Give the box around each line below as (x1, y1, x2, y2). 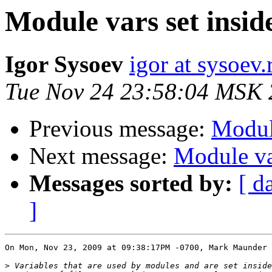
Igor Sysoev (5, 51, 123, 78)
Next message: (29, 143, 174, 169)
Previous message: (29, 115, 211, 142)
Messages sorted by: (29, 170, 233, 197)
